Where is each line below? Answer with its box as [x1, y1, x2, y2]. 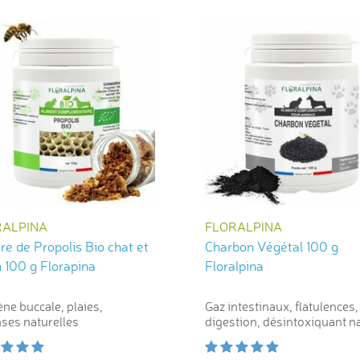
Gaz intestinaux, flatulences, [205, 298, 358, 315]
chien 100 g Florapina [39, 257, 96, 275]
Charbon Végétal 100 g [205, 238, 338, 256]
